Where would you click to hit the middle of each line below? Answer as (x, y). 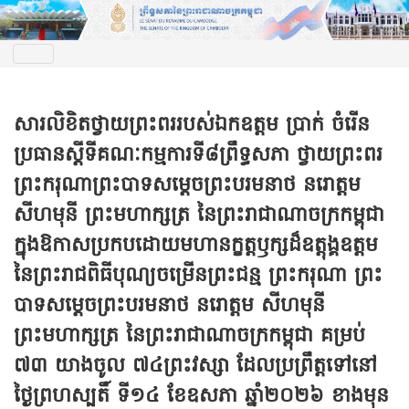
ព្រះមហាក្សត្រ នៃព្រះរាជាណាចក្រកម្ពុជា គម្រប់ (189, 336)
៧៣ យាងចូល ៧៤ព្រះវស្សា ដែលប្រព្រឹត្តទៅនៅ (195, 367)
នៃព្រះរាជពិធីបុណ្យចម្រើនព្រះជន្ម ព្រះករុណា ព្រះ (198, 276)
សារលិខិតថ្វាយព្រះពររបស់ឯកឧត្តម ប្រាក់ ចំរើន (192, 126)
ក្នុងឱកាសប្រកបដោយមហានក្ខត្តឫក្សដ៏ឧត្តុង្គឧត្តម (196, 246)
